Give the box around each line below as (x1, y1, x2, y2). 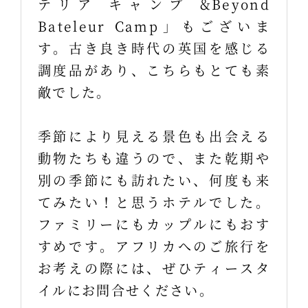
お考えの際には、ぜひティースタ (37, 258, 271, 277)
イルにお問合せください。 (37, 280, 214, 299)
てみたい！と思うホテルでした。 (37, 192, 271, 211)
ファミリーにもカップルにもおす (37, 214, 271, 233)
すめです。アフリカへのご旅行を (37, 236, 271, 255)
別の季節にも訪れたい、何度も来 (37, 170, 271, 189)
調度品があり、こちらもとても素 (37, 60, 271, 79)
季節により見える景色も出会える (37, 126, 271, 145)
